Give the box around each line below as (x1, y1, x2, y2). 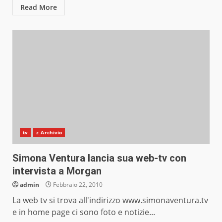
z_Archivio (36, 129, 62, 136)
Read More (20, 2, 57, 12)
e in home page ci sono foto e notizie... (12, 207, 155, 218)
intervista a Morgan (12, 165, 102, 177)
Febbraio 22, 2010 (52, 180, 103, 189)
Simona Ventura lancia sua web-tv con (12, 152, 186, 165)
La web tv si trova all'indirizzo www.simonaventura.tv (12, 195, 208, 206)
